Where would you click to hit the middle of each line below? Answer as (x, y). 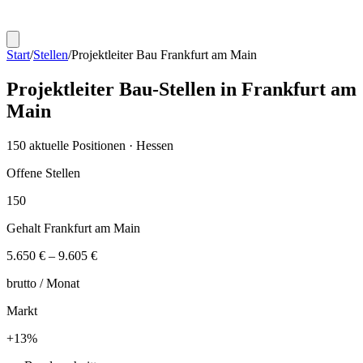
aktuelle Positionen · (81, 145)
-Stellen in (197, 89)
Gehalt (25, 228)
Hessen (155, 145)
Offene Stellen (43, 173)
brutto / (26, 283)
